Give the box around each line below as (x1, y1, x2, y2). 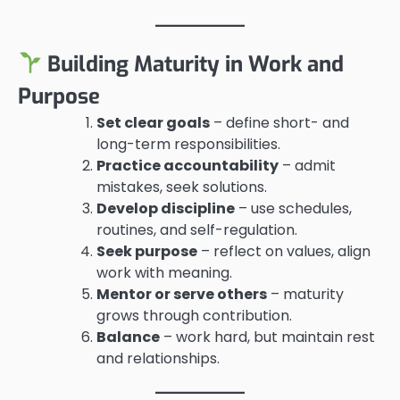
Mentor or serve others (96, 283, 267, 304)
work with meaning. (96, 262, 232, 283)
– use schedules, (235, 197, 352, 219)
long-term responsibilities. (96, 133, 280, 154)
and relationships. (96, 347, 220, 369)
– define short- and (210, 112, 349, 133)
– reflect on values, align (197, 240, 371, 262)
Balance (96, 326, 160, 347)
